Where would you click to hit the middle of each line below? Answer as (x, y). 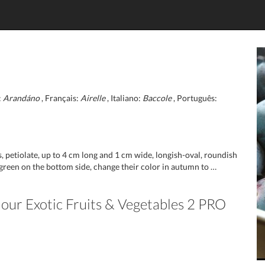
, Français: (60, 98)
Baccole (157, 98)
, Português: (194, 98)
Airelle (93, 98)
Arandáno (21, 98)
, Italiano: (124, 98)
